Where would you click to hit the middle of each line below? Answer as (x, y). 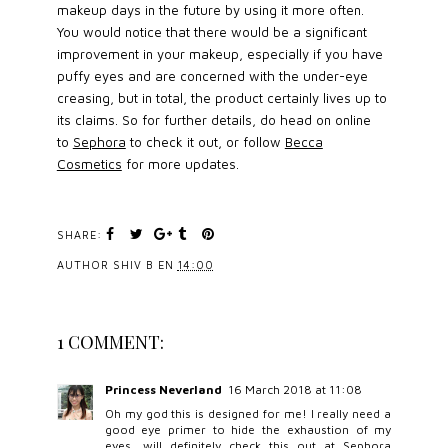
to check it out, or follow (205, 141)
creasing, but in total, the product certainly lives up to (221, 97)
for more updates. (180, 163)
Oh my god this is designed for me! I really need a (248, 413)
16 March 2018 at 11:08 (294, 389)
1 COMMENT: (110, 341)
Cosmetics (89, 163)
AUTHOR (84, 264)
